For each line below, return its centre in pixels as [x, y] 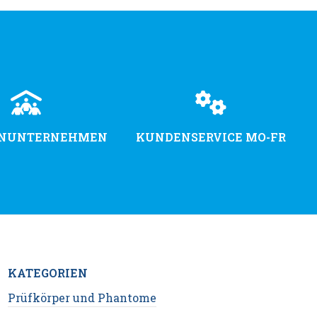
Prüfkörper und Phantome [82, 298]
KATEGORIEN [48, 273]
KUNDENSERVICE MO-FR [211, 137]
